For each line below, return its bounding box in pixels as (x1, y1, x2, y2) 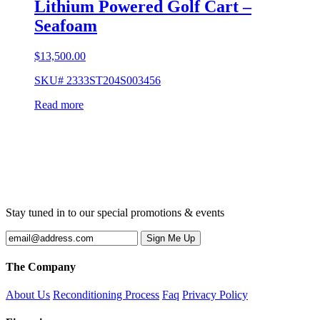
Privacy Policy (182, 289, 248, 301)
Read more (34, 98, 84, 111)
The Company (6, 260, 76, 273)
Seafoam (34, 16, 97, 35)
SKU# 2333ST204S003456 (34, 74, 161, 86)
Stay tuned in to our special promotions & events (6, 206, 224, 219)
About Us (6, 289, 50, 301)
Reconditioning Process (53, 289, 159, 301)
